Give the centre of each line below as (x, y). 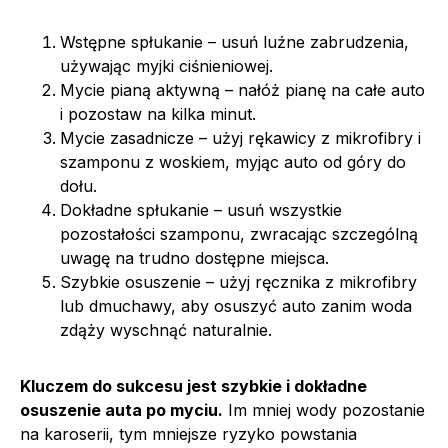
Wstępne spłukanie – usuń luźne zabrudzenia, (234, 41)
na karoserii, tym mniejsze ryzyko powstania (188, 433)
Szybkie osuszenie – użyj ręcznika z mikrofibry (238, 281)
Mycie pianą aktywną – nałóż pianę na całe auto (242, 89)
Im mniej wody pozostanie (324, 409)
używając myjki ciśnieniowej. (166, 65)
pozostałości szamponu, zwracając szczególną (239, 233)
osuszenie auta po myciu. (121, 409)
